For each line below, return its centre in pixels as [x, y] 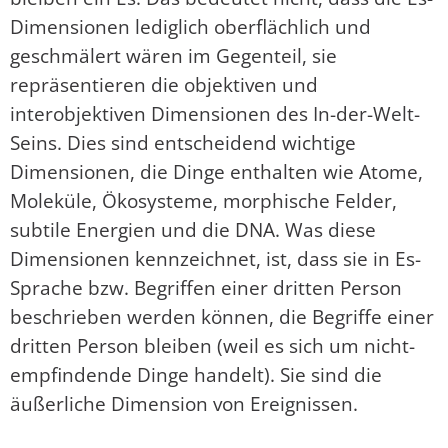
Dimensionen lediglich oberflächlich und [190, 26]
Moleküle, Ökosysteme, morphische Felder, [203, 200]
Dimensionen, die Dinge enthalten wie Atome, [216, 171]
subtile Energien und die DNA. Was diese [193, 229]
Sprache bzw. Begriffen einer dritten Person [206, 287]
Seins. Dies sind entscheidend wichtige [183, 142]
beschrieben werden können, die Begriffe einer [222, 316]
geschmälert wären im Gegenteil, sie [173, 55]
